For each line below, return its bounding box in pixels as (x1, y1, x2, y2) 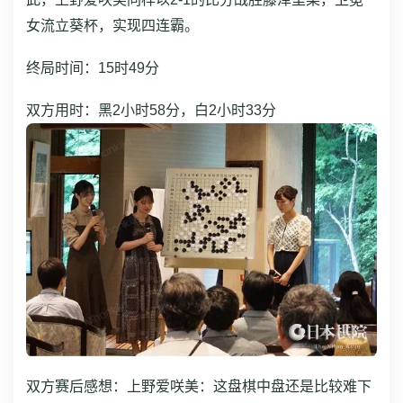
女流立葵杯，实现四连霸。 (26, 17, 199, 33)
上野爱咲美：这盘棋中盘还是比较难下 (127, 378, 372, 394)
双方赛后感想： (26, 378, 127, 394)
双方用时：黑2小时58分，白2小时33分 (26, 102, 276, 118)
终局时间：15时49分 (26, 59, 159, 76)
